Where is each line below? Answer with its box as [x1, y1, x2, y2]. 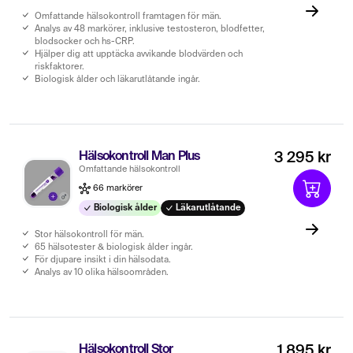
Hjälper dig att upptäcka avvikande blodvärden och [35, 49, 243, 59]
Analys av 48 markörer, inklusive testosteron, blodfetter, [35, 24, 265, 34]
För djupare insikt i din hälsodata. [35, 255, 171, 265]
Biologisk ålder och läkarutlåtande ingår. [35, 74, 200, 84]
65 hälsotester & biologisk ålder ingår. [35, 242, 193, 252]
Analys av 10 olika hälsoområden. [35, 267, 169, 277]
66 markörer [91, 184, 143, 192]
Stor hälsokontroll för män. [35, 229, 144, 240]
